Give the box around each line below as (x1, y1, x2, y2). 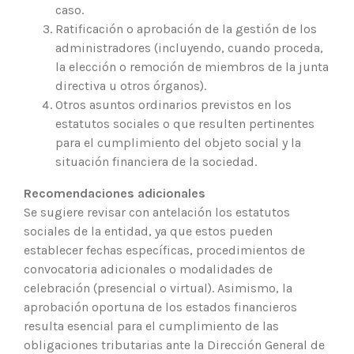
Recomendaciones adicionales (24, 185, 205, 201)
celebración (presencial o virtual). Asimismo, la (24, 280, 292, 296)
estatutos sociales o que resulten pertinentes (55, 115, 314, 131)
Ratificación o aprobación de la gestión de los (55, 21, 317, 36)
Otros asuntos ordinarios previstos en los (55, 96, 292, 112)
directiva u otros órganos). (55, 77, 206, 93)
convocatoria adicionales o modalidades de (24, 261, 273, 277)
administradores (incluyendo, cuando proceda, (55, 40, 323, 55)
